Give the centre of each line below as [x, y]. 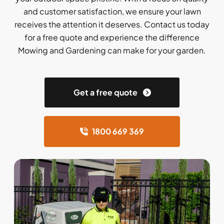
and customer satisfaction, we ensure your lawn [112, 11]
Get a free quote [106, 92]
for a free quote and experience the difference [112, 37]
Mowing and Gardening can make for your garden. [112, 50]
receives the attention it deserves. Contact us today [112, 24]
